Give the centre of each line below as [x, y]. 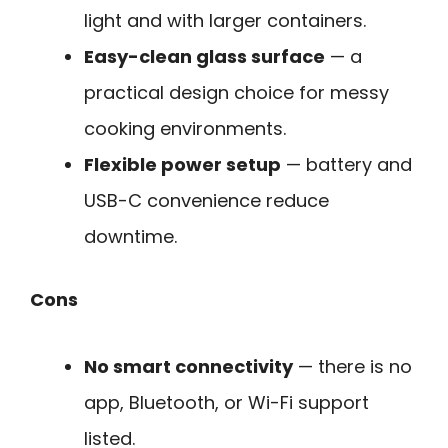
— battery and [346, 165]
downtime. [130, 237]
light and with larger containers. [225, 21]
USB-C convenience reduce [206, 201]
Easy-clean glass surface [204, 57]
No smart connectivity [188, 366]
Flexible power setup [182, 165]
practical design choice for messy [236, 93]
